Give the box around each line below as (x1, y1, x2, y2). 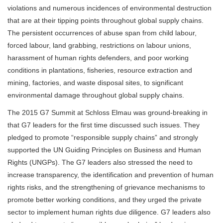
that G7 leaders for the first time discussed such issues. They (7, 120, 200, 129)
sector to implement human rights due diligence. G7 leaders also (7, 208, 211, 216)
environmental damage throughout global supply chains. (7, 91, 184, 99)
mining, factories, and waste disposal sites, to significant (7, 78, 183, 87)
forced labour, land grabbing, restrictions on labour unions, (7, 41, 191, 49)
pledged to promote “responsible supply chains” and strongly (7, 133, 198, 141)
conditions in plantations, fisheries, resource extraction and (7, 66, 192, 74)
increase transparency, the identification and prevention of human (7, 170, 214, 179)
